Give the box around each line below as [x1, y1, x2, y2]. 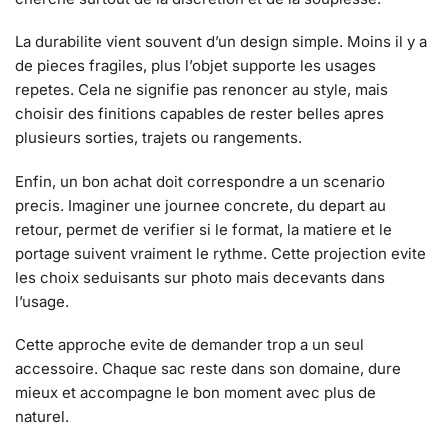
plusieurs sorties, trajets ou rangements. [15, 128, 302, 148]
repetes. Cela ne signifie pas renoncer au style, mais [15, 80, 388, 100]
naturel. [15, 407, 69, 427]
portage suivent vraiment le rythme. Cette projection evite [15, 243, 426, 263]
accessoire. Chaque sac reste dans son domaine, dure [15, 359, 401, 379]
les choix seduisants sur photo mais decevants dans [15, 267, 385, 287]
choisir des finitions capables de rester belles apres [15, 104, 384, 124]
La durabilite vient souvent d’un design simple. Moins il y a [15, 32, 427, 52]
